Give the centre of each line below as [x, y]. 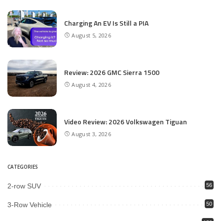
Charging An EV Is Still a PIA [106, 23]
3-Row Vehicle [30, 205]
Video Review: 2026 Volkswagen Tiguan [126, 121]
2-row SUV [24, 186]
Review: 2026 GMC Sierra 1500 [112, 72]
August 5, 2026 [91, 36]
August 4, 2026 [91, 85]
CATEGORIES [23, 167]
